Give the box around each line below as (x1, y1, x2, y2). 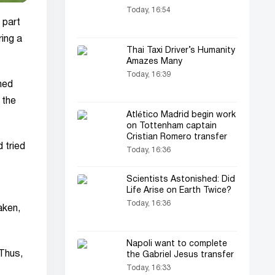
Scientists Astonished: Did (126, 176, 235, 184)
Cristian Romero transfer (126, 133, 227, 141)
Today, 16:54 (126, 7, 171, 14)
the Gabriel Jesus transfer (126, 251, 234, 259)
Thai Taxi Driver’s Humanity (126, 47, 235, 55)
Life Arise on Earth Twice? (126, 187, 231, 195)
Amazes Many (126, 58, 182, 66)
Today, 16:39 (126, 71, 171, 78)
